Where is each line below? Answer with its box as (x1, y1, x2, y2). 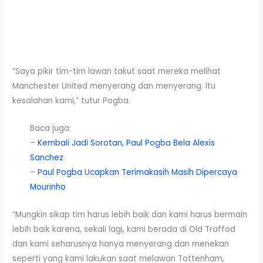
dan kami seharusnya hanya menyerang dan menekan (12, 238, 230, 249)
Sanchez (30, 151, 64, 163)
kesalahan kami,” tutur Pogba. (12, 95, 131, 106)
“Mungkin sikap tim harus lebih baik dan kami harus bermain (12, 208, 248, 220)
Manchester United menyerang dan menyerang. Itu (12, 80, 216, 92)
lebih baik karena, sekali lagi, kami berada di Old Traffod (12, 223, 236, 235)
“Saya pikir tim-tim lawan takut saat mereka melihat (12, 65, 221, 77)
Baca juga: (30, 122, 72, 134)
